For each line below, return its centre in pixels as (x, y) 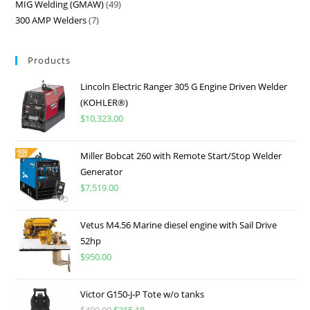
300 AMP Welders (51, 20)
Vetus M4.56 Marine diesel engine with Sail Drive (179, 225)
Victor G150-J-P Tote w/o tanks (143, 294)
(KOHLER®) (104, 103)
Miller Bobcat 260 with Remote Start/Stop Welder (181, 156)
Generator (102, 172)
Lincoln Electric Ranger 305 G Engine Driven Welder (184, 87)
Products (49, 61)
